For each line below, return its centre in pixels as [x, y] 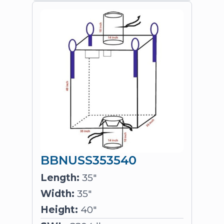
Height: [59, 210]
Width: [57, 194]
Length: [60, 178]
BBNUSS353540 [88, 159]
